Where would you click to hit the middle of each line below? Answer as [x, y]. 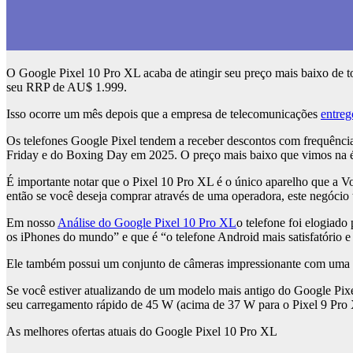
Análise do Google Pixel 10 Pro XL [147, 223]
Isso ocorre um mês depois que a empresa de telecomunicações [163, 114]
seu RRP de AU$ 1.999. [67, 87]
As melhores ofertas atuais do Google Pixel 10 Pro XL [142, 332]
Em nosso [32, 223]
